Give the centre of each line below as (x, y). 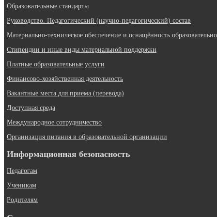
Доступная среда (31, 108)
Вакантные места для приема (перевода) (65, 93)
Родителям (22, 200)
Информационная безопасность (69, 154)
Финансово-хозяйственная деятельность (65, 78)
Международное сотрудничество (54, 122)
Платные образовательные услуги (56, 64)
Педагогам (22, 170)
